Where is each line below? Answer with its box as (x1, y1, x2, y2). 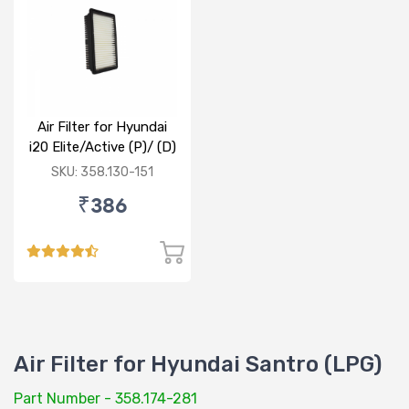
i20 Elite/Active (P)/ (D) (28, 139, 176, 156)
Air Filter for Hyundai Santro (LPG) (14, 351, 382, 378)
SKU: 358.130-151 (51, 164, 153, 181)
